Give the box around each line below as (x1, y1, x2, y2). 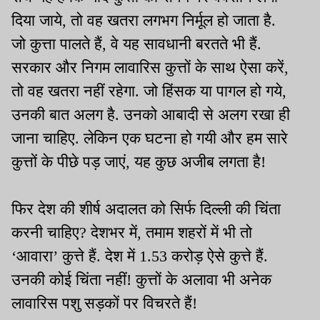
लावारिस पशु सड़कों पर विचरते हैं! (11, 294, 201, 313)
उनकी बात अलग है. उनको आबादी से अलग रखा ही (11, 106, 290, 124)
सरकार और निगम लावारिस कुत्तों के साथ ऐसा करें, (11, 59, 289, 77)
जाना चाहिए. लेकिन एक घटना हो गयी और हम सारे (11, 129, 288, 148)
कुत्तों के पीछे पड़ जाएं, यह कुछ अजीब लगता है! (11, 153, 266, 171)
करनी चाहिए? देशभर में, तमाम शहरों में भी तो (11, 224, 252, 242)
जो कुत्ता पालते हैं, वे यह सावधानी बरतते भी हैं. (11, 35, 261, 54)
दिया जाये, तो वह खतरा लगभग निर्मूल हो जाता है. (11, 11, 276, 30)
